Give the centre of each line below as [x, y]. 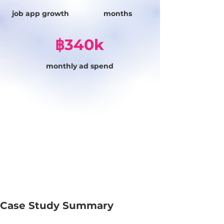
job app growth [40, 13]
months [117, 13]
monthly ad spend [79, 66]
